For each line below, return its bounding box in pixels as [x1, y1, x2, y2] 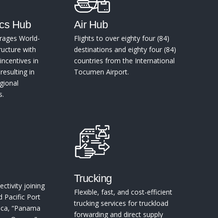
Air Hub [74, 18, 108, 31]
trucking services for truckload [74, 199, 168, 208]
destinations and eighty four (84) [74, 45, 176, 54]
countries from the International [74, 56, 175, 66]
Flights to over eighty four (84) [74, 34, 169, 43]
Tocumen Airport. [74, 67, 129, 77]
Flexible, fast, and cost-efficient [74, 187, 172, 197]
